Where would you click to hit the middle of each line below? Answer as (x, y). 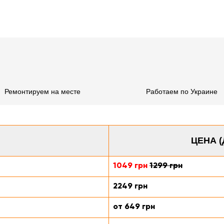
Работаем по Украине (182, 91)
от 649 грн (134, 206)
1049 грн (130, 165)
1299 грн (166, 165)
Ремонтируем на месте (42, 91)
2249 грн (130, 186)
